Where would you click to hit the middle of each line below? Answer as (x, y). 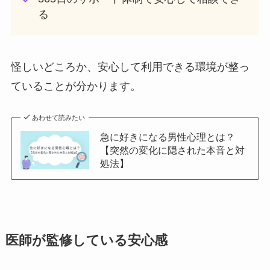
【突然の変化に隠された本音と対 (172, 150)
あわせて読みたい (59, 117)
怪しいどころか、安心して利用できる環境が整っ (130, 67)
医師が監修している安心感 (86, 240)
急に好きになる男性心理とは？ (167, 137)
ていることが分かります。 (76, 86)
